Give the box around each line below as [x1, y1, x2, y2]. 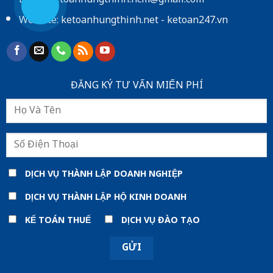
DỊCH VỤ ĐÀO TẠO [121, 211, 200, 230]
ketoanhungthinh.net [60, 10, 158, 32]
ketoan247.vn [166, 10, 228, 32]
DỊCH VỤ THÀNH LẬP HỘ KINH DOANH [24, 188, 186, 208]
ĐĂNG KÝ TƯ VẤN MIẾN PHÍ [70, 76, 203, 97]
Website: [18, 10, 61, 32]
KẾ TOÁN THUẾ [24, 211, 91, 230]
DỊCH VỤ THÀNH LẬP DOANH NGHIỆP [24, 165, 183, 185]
